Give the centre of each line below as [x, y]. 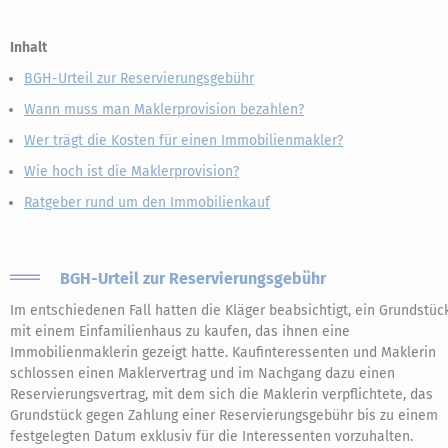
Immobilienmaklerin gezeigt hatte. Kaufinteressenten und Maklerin [223, 352]
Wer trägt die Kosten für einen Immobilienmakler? [183, 140]
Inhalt [28, 47]
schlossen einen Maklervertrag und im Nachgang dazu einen [202, 373]
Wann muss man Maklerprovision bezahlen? [164, 109]
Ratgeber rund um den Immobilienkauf [147, 202]
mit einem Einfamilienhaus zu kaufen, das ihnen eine [180, 331]
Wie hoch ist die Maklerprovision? [131, 171]
